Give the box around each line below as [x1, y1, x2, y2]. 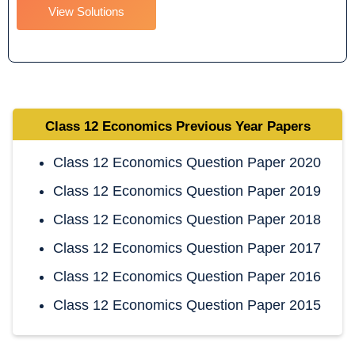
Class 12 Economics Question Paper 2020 [53, 154, 321, 170]
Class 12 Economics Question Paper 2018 [53, 211, 321, 227]
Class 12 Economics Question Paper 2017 [53, 239, 321, 256]
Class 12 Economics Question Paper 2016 [53, 268, 321, 284]
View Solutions [48, 4, 124, 18]
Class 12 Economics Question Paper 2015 [53, 296, 321, 313]
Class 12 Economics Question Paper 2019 [53, 182, 321, 199]
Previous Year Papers [175, 118, 311, 134]
